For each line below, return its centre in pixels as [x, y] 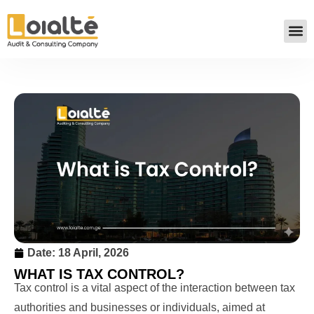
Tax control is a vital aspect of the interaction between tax [155, 288]
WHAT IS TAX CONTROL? [99, 274]
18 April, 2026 [94, 253]
